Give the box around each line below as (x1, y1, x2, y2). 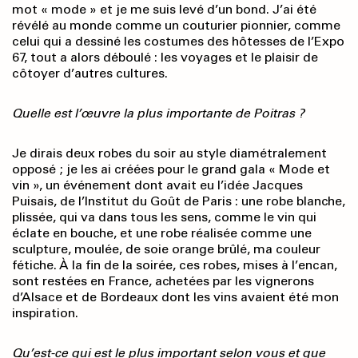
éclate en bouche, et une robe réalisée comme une (12, 225, 312, 241)
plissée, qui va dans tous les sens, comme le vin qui (12, 209, 316, 225)
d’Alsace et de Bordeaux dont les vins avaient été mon (12, 289, 339, 305)
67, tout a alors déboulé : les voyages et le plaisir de (12, 50, 318, 66)
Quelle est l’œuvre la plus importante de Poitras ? (12, 105, 304, 121)
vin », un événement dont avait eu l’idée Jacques (12, 177, 303, 193)
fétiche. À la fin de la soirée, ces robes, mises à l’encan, (12, 257, 337, 273)
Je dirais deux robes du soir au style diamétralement (12, 145, 327, 161)
